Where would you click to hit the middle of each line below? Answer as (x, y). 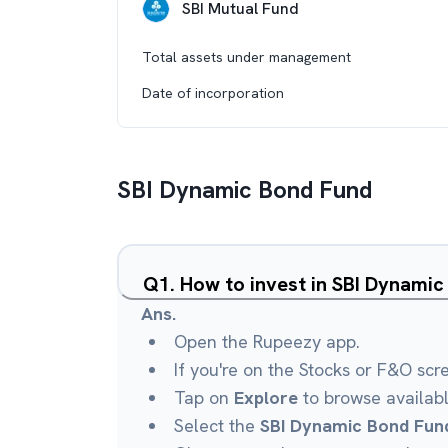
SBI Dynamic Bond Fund (244, 189)
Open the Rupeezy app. (267, 341)
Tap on (204, 397)
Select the (217, 425)
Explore (266, 397)
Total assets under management (246, 57)
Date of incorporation (213, 93)
